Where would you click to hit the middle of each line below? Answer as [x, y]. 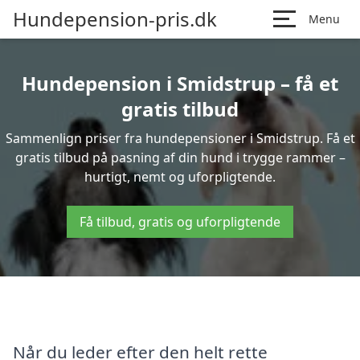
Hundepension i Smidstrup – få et [180, 83]
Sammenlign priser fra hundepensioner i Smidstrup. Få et [180, 138]
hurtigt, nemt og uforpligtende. [180, 177]
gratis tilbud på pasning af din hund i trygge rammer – [180, 157]
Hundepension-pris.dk [115, 19]
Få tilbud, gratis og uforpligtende [180, 222]
